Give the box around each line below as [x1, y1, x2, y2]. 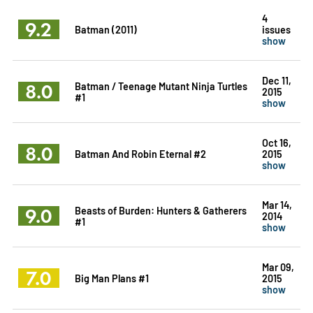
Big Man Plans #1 [74, 270, 149, 284]
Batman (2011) [74, 22, 137, 36]
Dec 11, [261, 73, 291, 87]
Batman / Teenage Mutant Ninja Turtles [74, 78, 247, 92]
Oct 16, [261, 135, 291, 149]
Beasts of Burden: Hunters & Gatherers [74, 203, 247, 217]
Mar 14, [261, 197, 292, 211]
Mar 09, [261, 259, 294, 273]
